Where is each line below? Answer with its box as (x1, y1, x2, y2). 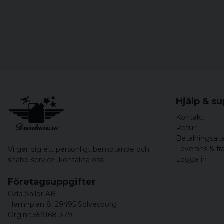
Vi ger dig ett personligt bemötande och (8, 145, 149, 154)
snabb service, (8, 155, 57, 164)
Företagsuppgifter (8, 176, 96, 187)
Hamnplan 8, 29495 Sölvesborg (8, 200, 117, 209)
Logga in (176, 155, 207, 164)
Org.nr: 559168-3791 (8, 210, 75, 219)
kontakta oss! (57, 155, 105, 164)
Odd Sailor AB (8, 189, 56, 198)
